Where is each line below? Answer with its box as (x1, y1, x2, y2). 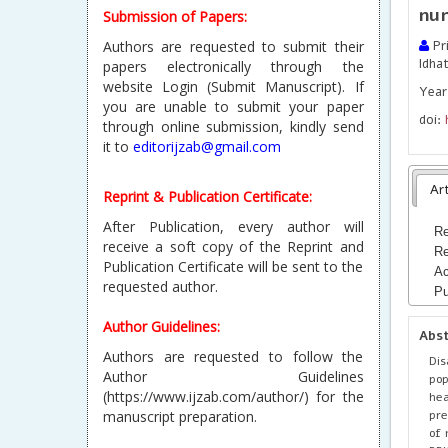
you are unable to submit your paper (103, 97, 364, 116)
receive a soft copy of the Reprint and (103, 237, 364, 256)
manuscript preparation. (103, 407, 257, 426)
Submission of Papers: (103, 7, 247, 26)
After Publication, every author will (103, 217, 364, 236)
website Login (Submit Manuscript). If (103, 77, 364, 96)
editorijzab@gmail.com (133, 137, 281, 156)
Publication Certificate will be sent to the (103, 257, 364, 276)
